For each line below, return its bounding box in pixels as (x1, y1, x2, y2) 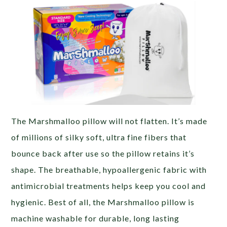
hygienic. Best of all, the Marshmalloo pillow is (11, 197, 195, 207)
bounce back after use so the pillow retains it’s (11, 148, 195, 159)
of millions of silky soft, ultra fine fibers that (11, 132, 187, 142)
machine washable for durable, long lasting (11, 213, 180, 223)
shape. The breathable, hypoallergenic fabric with (11, 165, 207, 175)
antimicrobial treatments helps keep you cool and (11, 181, 206, 191)
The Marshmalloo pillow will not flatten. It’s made (11, 116, 208, 126)
